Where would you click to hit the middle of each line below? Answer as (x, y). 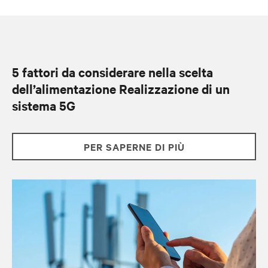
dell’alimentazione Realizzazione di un (121, 88)
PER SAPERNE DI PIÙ (134, 146)
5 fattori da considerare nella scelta (112, 71)
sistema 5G (44, 105)
